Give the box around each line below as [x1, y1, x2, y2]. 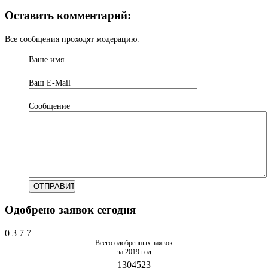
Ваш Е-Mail [29, 78, 71, 87]
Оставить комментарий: [5, 9, 131, 22]
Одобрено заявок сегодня [5, 203, 136, 217]
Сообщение [29, 101, 70, 111]
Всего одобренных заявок [95, 239, 173, 248]
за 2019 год [117, 248, 151, 257]
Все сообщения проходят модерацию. [5, 34, 139, 44]
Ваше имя [29, 54, 64, 64]
